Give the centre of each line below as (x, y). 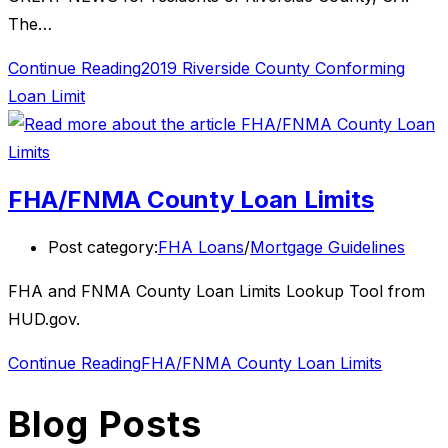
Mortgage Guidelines (327, 246)
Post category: (103, 246)
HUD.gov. (44, 318)
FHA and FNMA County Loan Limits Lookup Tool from (216, 290)
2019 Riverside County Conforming (273, 68)
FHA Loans (201, 246)
